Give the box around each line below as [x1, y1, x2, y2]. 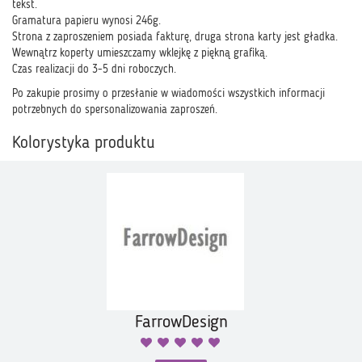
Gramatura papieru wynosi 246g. [12, 15, 161, 27]
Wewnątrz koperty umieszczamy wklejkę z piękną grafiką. [12, 48, 267, 59]
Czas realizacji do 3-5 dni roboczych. [12, 64, 176, 75]
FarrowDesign [134, 314, 228, 331]
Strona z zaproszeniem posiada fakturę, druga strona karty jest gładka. [12, 32, 338, 43]
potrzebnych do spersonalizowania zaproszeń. [12, 104, 217, 116]
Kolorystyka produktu [12, 135, 155, 152]
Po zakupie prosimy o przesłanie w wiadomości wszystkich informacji [12, 88, 325, 99]
